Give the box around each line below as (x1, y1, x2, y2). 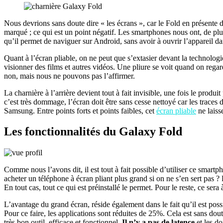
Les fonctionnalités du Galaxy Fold (4, 125, 182, 138)
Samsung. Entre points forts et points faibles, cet (4, 106, 156, 115)
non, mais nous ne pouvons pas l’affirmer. (4, 71, 135, 80)
